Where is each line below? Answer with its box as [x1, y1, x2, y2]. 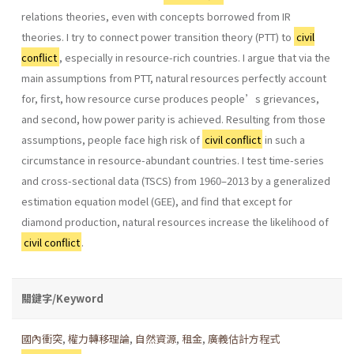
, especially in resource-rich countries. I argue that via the [58, 49, 330, 65]
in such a [262, 131, 306, 147]
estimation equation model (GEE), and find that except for [21, 193, 292, 209]
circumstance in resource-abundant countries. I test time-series [21, 152, 324, 168]
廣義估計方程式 [208, 330, 280, 346]
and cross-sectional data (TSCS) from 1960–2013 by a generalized [21, 172, 330, 188]
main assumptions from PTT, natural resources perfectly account [21, 70, 326, 85]
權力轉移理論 [68, 330, 130, 346]
